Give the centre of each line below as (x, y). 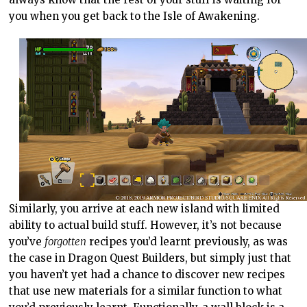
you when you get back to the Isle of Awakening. (135, 16)
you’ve (27, 241)
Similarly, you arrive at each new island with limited (145, 208)
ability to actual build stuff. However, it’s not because (146, 225)
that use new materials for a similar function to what (146, 291)
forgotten (66, 241)
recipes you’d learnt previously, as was (187, 241)
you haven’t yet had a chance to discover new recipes (147, 274)
